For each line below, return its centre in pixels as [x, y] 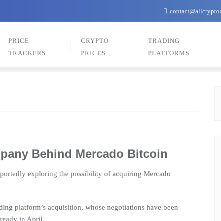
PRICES [93, 53]
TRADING [164, 41]
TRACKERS [27, 53]
